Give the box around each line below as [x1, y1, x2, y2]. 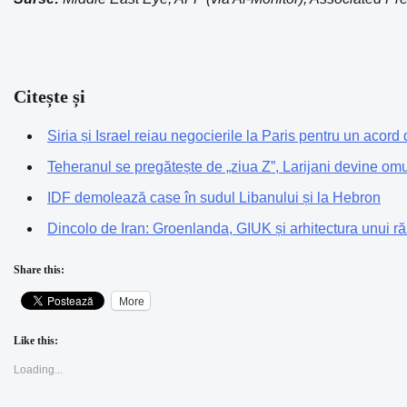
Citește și [14, 86, 85, 107]
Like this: [14, 334, 58, 348]
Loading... [14, 363, 63, 377]
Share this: [14, 263, 65, 277]
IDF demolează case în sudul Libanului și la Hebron [47, 190, 381, 206]
